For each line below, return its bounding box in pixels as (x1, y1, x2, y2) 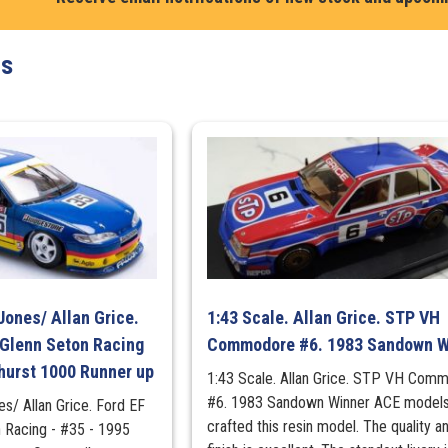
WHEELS (368, 200, 424, 219)
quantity (368, 224, 418, 243)
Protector (368, 152, 431, 171)
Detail (368, 80, 405, 99)
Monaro (368, 8, 416, 27)
